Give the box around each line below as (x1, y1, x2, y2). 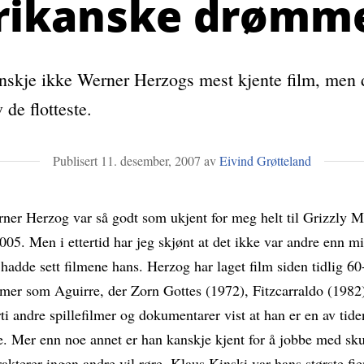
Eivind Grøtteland (219, 152, 311, 170)
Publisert (53, 152, 101, 170)
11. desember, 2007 (101, 152, 201, 170)
